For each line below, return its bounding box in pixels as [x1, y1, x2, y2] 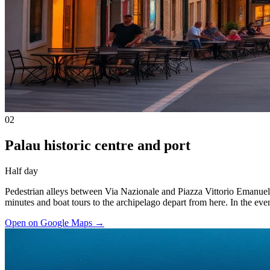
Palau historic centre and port [5, 137, 190, 153]
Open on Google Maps [5, 217, 92, 228]
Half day [5, 165, 38, 176]
